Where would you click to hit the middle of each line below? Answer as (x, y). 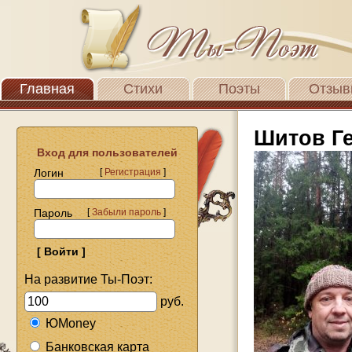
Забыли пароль (126, 212)
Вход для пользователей (101, 152)
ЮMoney (71, 323)
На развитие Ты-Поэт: (88, 279)
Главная (47, 89)
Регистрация (133, 172)
